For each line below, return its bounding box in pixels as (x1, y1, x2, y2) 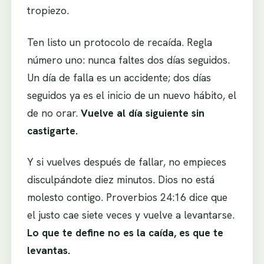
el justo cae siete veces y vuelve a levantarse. (27, 208, 235, 222)
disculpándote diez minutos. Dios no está (27, 173, 214, 187)
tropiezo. (27, 3, 69, 17)
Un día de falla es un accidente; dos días (27, 70, 211, 84)
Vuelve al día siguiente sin (80, 105, 204, 120)
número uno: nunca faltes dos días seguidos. (27, 52, 230, 67)
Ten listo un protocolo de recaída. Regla (27, 35, 212, 49)
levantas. (27, 243, 70, 258)
